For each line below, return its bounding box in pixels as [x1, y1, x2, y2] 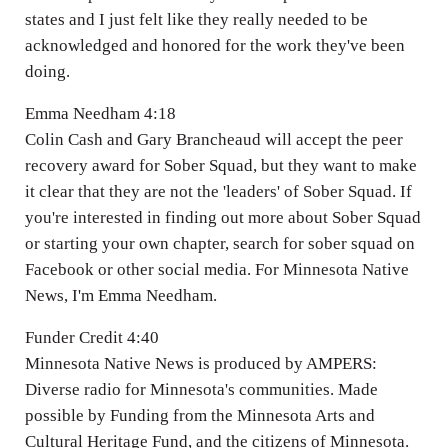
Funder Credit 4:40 [24, 327, 159, 347]
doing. [24, 61, 70, 81]
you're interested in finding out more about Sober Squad [24, 207, 421, 227]
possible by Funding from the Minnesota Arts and [24, 405, 375, 425]
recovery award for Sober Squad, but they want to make [24, 155, 417, 175]
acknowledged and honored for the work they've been [24, 35, 405, 55]
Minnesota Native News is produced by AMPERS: [24, 353, 377, 373]
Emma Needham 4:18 [24, 103, 176, 123]
